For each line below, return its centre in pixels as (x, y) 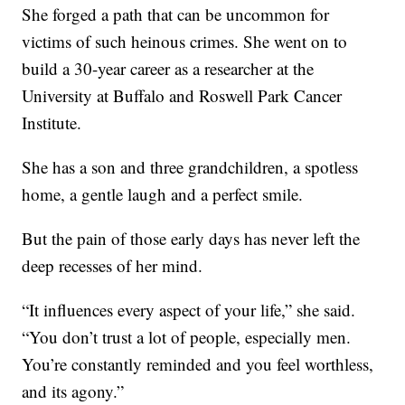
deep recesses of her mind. (113, 266)
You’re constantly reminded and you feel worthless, (198, 364)
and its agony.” (73, 391)
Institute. (52, 123)
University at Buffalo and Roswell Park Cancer (182, 96)
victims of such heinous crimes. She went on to (185, 42)
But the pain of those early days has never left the (191, 239)
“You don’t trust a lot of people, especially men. (187, 337)
